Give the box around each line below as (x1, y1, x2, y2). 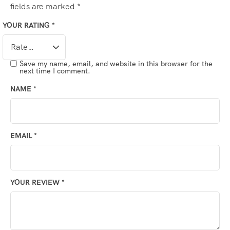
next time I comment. (20, 66, 90, 76)
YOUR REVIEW (10, 178, 62, 187)
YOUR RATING (3, 21, 52, 30)
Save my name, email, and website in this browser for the (20, 59, 213, 69)
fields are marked (10, 1, 77, 12)
